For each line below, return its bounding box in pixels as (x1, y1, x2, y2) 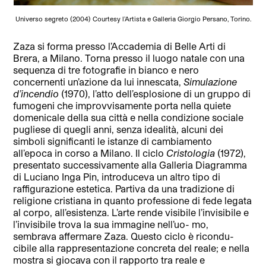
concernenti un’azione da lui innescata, (13, 76, 184, 88)
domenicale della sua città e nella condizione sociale (13, 112, 244, 123)
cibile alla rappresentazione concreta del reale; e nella (13, 242, 250, 254)
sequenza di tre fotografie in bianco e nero (13, 64, 199, 76)
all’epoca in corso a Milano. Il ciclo (13, 147, 167, 159)
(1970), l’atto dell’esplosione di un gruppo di (59, 88, 251, 100)
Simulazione (183, 76, 237, 88)
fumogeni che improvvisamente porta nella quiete (13, 100, 232, 112)
